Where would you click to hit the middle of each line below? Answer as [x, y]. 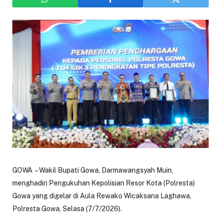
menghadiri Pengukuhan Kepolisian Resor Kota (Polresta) [104, 183]
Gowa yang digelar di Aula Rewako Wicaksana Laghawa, [102, 196]
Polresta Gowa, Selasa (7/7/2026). [67, 209]
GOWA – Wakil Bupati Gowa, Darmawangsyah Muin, [93, 170]
